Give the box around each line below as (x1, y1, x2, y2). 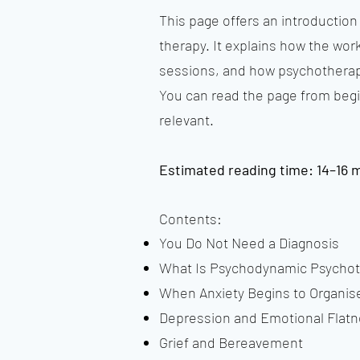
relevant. (159, 111, 214, 129)
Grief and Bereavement (159, 333, 303, 351)
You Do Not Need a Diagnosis (159, 234, 339, 252)
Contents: (159, 210, 222, 227)
